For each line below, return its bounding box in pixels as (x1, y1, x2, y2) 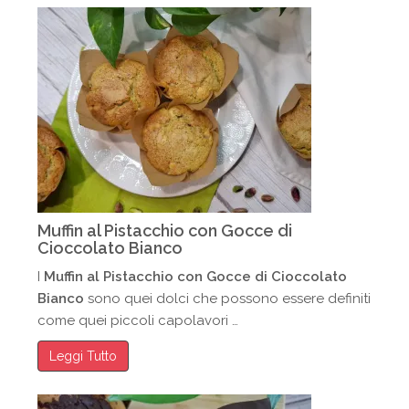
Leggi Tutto (49, 349, 118, 363)
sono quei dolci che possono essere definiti (84, 290, 372, 307)
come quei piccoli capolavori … (37, 312, 239, 329)
